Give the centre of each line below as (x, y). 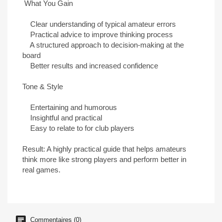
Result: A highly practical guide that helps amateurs (104, 149)
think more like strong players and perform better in (104, 159)
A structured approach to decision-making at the (103, 45)
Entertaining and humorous (70, 107)
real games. (41, 170)
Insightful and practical (62, 118)
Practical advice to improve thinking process (98, 34)
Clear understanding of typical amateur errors (99, 24)
